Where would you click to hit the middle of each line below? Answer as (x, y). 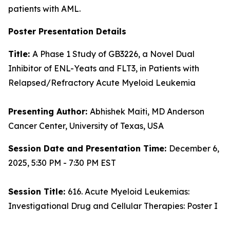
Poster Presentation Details (67, 31)
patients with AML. (44, 9)
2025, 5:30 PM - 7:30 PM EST (62, 163)
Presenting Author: (49, 111)
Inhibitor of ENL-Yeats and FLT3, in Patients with (104, 68)
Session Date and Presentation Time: (89, 148)
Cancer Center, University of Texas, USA (86, 126)
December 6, (194, 148)
